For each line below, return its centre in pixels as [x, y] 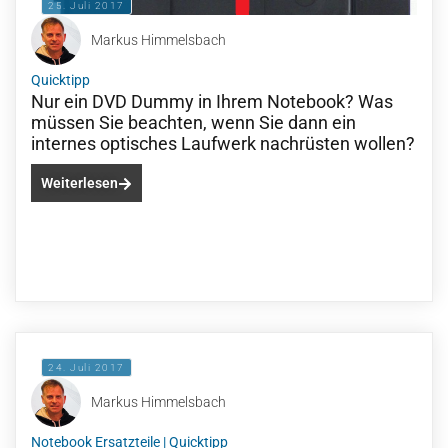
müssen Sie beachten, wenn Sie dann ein [193, 122]
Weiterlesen [79, 183]
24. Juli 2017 [86, 367]
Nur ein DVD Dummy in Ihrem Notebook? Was [212, 101]
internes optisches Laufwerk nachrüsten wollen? [223, 143]
